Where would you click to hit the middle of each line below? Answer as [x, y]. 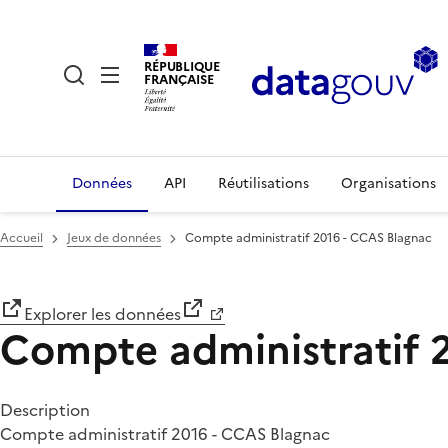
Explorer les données [102, 314]
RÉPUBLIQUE [182, 66]
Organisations [388, 183]
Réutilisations [263, 183]
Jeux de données [114, 238]
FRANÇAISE [179, 79]
